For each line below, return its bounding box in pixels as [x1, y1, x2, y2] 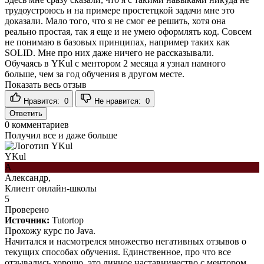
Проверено [5, 204, 49, 214]
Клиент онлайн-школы [5, 183, 97, 193]
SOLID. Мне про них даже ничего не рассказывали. [5, 47, 214, 58]
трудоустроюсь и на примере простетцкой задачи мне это [5, 5, 235, 15]
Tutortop [52, 214, 84, 225]
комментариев [9, 119, 69, 130]
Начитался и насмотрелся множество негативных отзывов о [5, 236, 246, 246]
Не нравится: [94, 96, 143, 105]
